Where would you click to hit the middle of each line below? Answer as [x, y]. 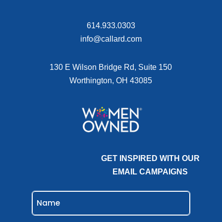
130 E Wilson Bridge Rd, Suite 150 [111, 67]
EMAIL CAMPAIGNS [150, 171]
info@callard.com [111, 39]
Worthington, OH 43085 [111, 80]
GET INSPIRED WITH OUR [150, 158]
